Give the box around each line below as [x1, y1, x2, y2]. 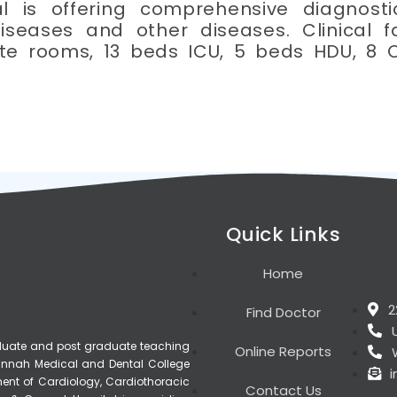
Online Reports [235, 342, 332, 362]
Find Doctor [245, 303, 321, 323]
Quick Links [225, 221, 341, 249]
